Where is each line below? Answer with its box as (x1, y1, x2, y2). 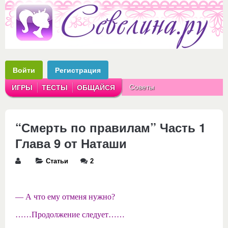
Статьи (46, 158, 68, 165)
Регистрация (55, 65, 101, 75)
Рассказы (174, 100, 205, 108)
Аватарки (129, 100, 160, 108)
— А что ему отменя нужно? (15, 192, 115, 201)
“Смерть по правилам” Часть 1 (15, 119, 206, 136)
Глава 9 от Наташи (15, 134, 127, 152)
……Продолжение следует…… (15, 210, 125, 219)
